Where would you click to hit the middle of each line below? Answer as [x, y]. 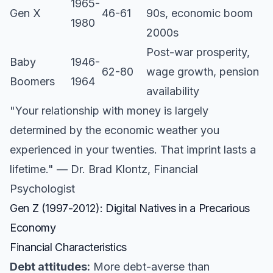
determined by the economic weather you [115, 130]
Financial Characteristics [68, 247]
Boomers [32, 81]
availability [173, 91]
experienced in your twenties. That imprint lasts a [133, 150]
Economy [33, 228]
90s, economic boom [200, 13]
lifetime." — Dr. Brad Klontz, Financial [104, 169]
